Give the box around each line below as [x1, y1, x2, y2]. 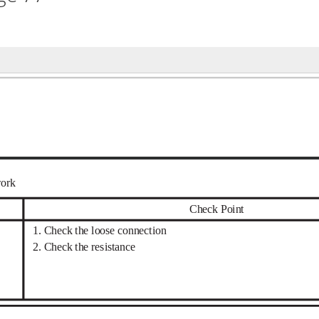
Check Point [189, 203, 244, 216]
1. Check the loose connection [32, 224, 167, 236]
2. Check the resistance [32, 240, 135, 253]
